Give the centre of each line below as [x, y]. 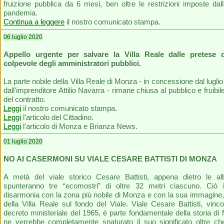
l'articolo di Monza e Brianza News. [79, 126]
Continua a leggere [34, 22]
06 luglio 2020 [23, 37]
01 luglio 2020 [23, 141]
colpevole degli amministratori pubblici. [72, 63]
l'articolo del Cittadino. [57, 117]
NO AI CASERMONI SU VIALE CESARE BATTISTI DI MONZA [110, 159]
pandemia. [20, 13]
